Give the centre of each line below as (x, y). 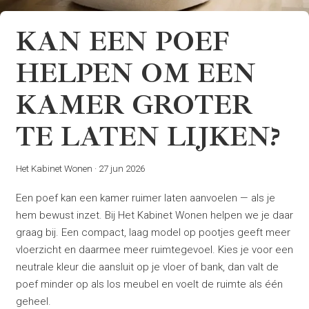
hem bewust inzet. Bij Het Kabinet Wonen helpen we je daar (154, 215)
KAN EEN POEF (122, 42)
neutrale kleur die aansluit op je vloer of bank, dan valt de (147, 267)
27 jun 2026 (121, 168)
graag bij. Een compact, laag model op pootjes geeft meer (153, 232)
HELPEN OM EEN (136, 73)
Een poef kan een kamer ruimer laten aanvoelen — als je (145, 198)
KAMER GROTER (134, 105)
